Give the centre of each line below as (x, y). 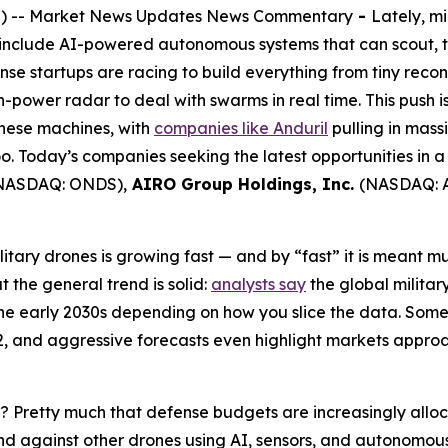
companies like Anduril (241, 127)
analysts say (258, 283)
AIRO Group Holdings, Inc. (243, 183)
